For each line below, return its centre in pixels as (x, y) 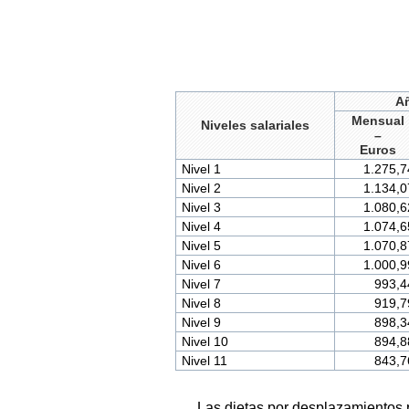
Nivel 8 (201, 304)
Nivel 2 (201, 189)
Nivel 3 (201, 208)
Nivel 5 (201, 246)
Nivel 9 (201, 323)
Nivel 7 (201, 284)
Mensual (378, 121)
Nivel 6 (201, 265)
